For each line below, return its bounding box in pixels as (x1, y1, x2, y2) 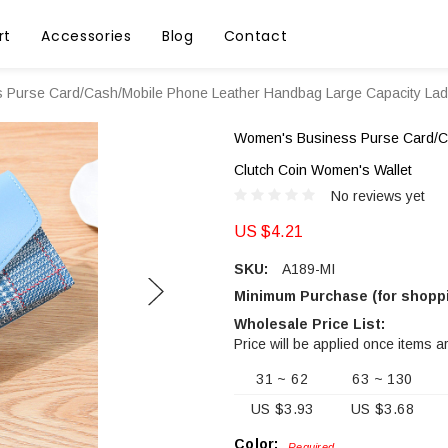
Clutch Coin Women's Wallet (234, 161, 412, 178)
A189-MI (282, 261, 335, 278)
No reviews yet (331, 188, 425, 205)
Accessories (41, 26, 132, 46)
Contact (223, 26, 288, 46)
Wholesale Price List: (234, 316, 385, 333)
